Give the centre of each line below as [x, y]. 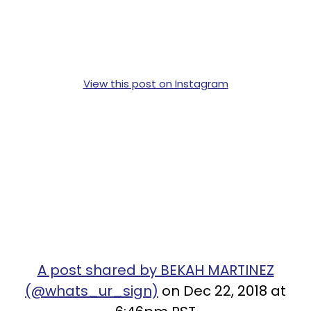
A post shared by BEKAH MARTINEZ [155, 270]
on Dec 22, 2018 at [222, 291]
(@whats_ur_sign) [92, 291]
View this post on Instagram [155, 83]
